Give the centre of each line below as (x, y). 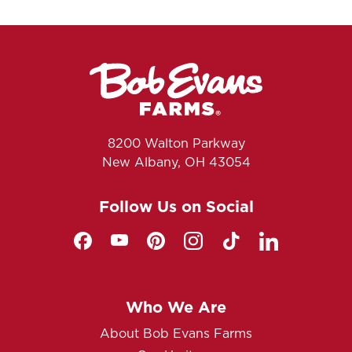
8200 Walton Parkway (176, 143)
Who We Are (176, 307)
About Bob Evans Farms (176, 333)
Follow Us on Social (176, 206)
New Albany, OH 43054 (176, 162)
